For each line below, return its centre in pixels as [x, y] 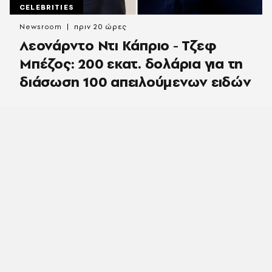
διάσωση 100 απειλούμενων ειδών [135, 82]
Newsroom [41, 27]
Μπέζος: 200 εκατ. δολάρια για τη [131, 64]
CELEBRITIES [46, 8]
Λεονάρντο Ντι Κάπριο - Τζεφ [118, 46]
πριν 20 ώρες [101, 27]
